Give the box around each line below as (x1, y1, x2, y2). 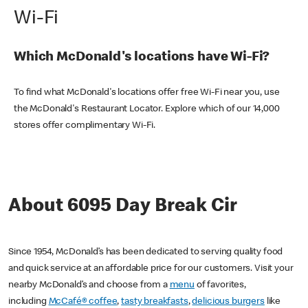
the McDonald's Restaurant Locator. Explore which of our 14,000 (14, 104, 280, 114)
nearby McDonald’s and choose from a (8, 280, 170, 290)
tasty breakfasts (121, 296, 188, 307)
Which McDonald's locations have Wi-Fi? (14, 51, 270, 65)
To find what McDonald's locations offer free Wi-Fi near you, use (14, 87, 280, 98)
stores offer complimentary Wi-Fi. (14, 120, 156, 131)
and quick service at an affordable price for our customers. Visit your (8, 263, 294, 274)
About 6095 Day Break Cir (8, 197, 237, 217)
